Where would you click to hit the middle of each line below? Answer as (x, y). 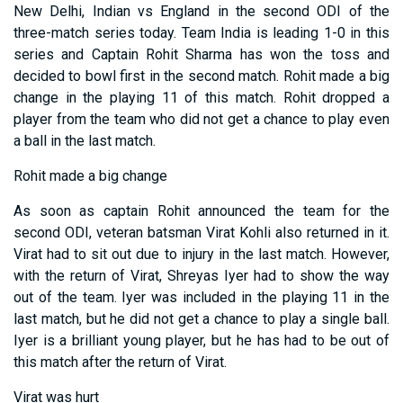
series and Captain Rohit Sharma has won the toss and (201, 55)
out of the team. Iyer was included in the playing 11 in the (201, 298)
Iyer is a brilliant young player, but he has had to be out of (201, 341)
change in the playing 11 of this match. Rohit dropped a (201, 98)
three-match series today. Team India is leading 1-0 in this (201, 33)
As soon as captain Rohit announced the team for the (201, 211)
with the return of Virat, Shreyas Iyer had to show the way (201, 276)
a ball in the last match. (85, 141)
